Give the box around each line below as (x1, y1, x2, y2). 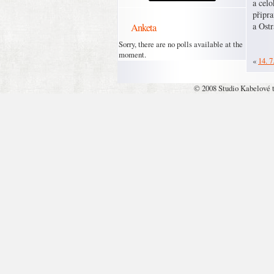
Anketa (131, 20, 156, 34)
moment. (119, 49, 146, 60)
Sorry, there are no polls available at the (119, 39, 243, 50)
